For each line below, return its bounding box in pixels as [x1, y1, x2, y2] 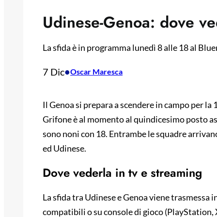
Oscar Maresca [70, 67, 123, 77]
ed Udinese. [43, 143, 86, 154]
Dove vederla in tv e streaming [43, 164, 202, 182]
